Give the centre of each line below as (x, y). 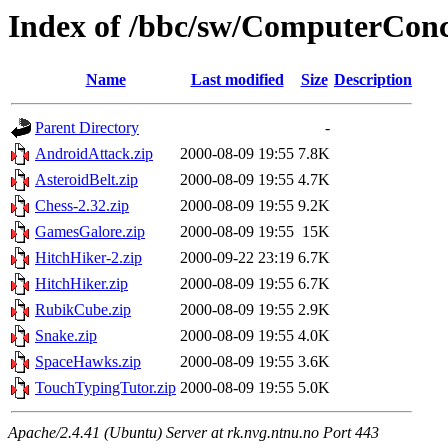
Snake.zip (66, 336)
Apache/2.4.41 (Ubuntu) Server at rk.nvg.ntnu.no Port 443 (193, 433)
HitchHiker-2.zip (88, 258)
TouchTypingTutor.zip (105, 388)
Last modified (237, 80)
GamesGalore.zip (90, 232)
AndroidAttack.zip (94, 154)
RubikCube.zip (83, 310)
